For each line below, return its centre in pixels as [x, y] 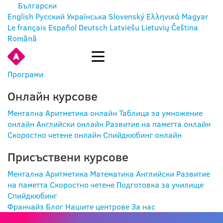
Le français [27, 27]
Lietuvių [155, 27]
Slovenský [126, 16]
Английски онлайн [70, 124]
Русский [50, 16]
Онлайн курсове [53, 96]
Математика [112, 174]
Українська [87, 16]
